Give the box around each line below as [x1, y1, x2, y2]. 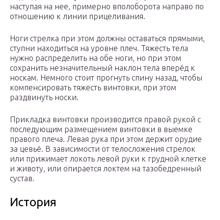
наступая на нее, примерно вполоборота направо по [10, 2, 204, 11]
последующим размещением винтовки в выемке [10, 125, 192, 134]
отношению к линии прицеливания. [10, 12, 145, 21]
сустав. [10, 174, 34, 183]
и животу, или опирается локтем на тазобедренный [10, 164, 201, 173]
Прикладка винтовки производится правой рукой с [10, 115, 201, 124]
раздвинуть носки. [10, 93, 79, 102]
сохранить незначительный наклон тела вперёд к [10, 63, 195, 73]
